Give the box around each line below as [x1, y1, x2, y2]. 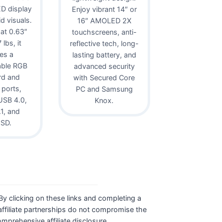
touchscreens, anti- [71, 27, 137, 36]
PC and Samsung [75, 84, 133, 93]
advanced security [73, 61, 135, 70]
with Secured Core [73, 73, 135, 82]
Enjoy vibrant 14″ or [71, 4, 137, 13]
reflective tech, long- [69, 39, 139, 48]
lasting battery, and [72, 50, 136, 59]
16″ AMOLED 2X [77, 16, 131, 25]
